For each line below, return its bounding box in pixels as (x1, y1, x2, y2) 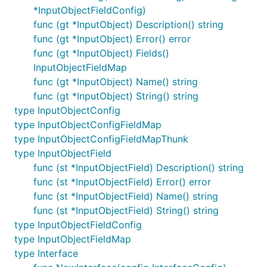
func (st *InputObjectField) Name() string (33, 190, 218, 202)
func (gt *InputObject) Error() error (33, 33, 191, 45)
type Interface (14, 247, 78, 259)
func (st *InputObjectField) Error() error (33, 176, 211, 188)
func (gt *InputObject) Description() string (33, 18, 223, 30)
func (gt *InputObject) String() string (33, 90, 198, 102)
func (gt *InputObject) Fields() (33, 47, 169, 59)
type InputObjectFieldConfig (14, 219, 142, 231)
